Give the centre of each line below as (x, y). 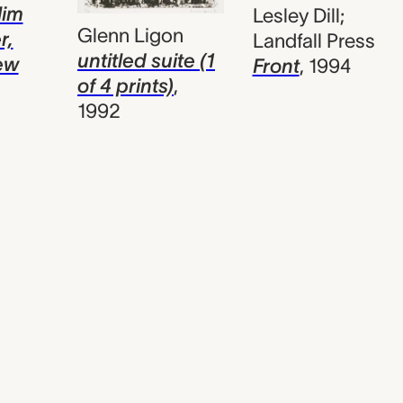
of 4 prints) (125, 86)
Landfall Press (313, 41)
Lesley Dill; (298, 16)
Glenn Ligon (130, 36)
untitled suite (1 (146, 61)
